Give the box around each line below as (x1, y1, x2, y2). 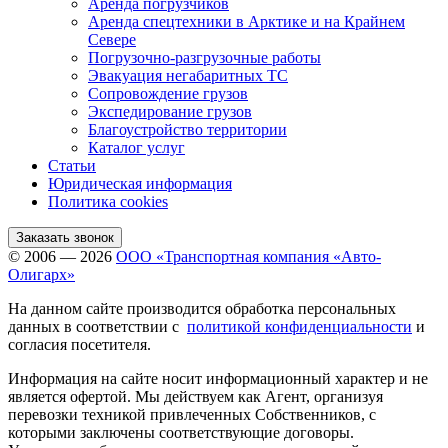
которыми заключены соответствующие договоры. (8, 423, 354, 441)
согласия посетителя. (8, 335, 151, 353)
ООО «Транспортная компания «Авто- (116, 247, 381, 265)
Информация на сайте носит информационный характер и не (8, 369, 428, 387)
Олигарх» (8, 265, 75, 283)
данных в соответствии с (8, 317, 187, 335)
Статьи (48, 156, 96, 174)
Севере (88, 30, 136, 48)
